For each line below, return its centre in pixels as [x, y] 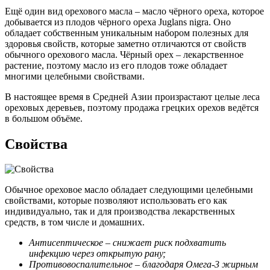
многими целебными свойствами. [75, 76]
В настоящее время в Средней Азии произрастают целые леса [132, 96]
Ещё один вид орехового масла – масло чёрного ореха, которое [134, 11]
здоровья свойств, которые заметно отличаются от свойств [126, 43]
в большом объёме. [44, 118]
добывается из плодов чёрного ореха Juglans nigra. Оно [118, 22]
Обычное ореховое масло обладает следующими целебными [129, 190]
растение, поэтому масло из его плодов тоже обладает [116, 65]
